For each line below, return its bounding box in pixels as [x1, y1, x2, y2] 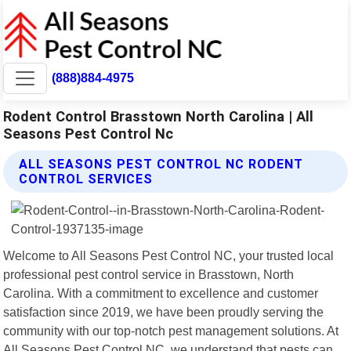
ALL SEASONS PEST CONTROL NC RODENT [19, 156, 304, 172]
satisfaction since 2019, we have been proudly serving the [3, 304, 324, 319]
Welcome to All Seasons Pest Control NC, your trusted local [3, 248, 335, 262]
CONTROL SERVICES [19, 171, 154, 186]
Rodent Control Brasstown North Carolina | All [3, 107, 314, 125]
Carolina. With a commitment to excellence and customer [3, 285, 319, 300]
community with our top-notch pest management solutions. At [3, 323, 339, 338]
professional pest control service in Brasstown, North [3, 266, 295, 281]
